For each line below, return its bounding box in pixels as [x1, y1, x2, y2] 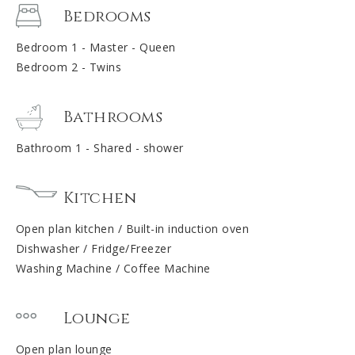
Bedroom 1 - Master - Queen [15, 40, 176, 55]
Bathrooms [63, 106, 163, 128]
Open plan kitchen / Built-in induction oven [15, 221, 250, 237]
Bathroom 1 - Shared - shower [15, 140, 184, 156]
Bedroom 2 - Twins [15, 59, 122, 75]
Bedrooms [63, 6, 151, 28]
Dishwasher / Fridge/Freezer [15, 241, 172, 257]
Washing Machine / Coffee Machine [15, 261, 211, 277]
